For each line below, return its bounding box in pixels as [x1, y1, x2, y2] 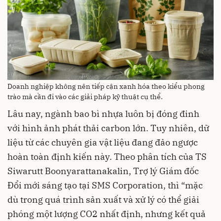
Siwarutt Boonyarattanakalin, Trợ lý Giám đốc [7, 165, 199, 177]
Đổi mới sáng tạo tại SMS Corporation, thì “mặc [7, 180, 203, 191]
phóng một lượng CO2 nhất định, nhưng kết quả [7, 208, 206, 220]
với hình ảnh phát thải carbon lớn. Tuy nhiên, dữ [7, 122, 209, 134]
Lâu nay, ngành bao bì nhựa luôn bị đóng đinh [7, 108, 199, 120]
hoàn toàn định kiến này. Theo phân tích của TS [7, 151, 207, 163]
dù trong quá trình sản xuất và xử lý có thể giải [7, 194, 199, 206]
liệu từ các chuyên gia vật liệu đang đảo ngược [7, 137, 198, 148]
